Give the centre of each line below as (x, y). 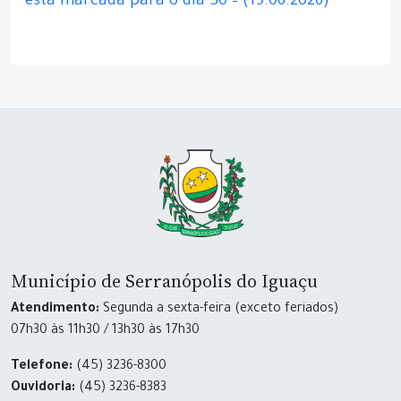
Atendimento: (55, 310)
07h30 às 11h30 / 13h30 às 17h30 (105, 331)
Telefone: (42, 367)
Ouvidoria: (43, 388)
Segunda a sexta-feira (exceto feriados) (219, 310)
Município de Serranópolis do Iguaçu (164, 281)
